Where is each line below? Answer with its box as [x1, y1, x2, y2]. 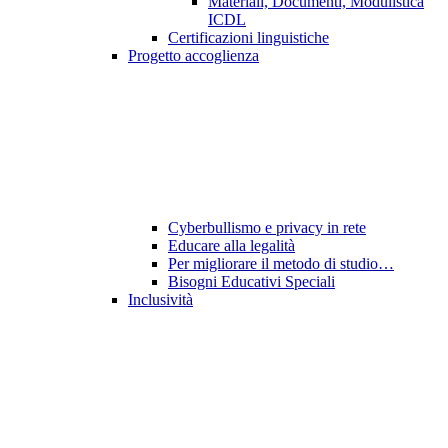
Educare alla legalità [168, 237, 295, 255]
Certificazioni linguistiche [168, 29, 329, 47]
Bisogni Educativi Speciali [168, 273, 335, 291]
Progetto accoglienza [128, 47, 259, 65]
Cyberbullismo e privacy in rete [168, 219, 366, 237]
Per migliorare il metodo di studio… [168, 255, 394, 273]
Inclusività [128, 291, 193, 309]
